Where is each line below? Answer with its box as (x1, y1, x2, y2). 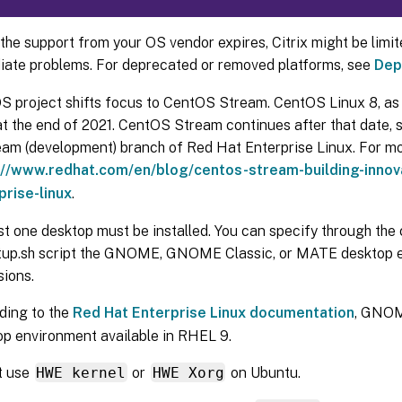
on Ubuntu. (226, 363, 301, 381)
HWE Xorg (152, 363, 224, 381)
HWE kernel (36, 363, 127, 381)
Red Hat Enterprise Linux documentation (73, 303, 354, 321)
